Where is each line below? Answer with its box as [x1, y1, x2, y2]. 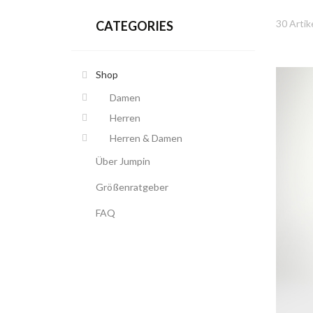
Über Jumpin [96, 155, 150, 168]
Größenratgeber [96, 181, 168, 194]
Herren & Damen [110, 132, 182, 145]
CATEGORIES [96, 18, 173, 34]
